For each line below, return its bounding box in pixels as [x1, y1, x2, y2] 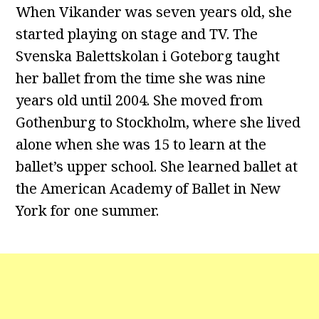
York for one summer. [16, 201, 159, 220]
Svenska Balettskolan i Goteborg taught [16, 46, 281, 66]
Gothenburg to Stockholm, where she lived [16, 113, 301, 132]
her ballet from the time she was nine [16, 68, 266, 88]
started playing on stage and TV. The [16, 24, 258, 43]
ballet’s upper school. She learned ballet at [16, 157, 298, 176]
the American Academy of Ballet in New [16, 179, 281, 198]
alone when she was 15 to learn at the [16, 135, 267, 154]
